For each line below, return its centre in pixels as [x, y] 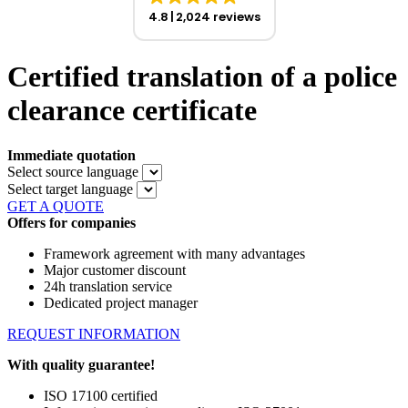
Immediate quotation [71, 155]
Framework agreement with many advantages [174, 253]
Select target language [70, 189]
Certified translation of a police [202, 77]
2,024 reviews [218, 17]
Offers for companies [71, 222]
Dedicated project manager [121, 302]
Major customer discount [115, 270]
